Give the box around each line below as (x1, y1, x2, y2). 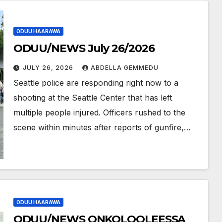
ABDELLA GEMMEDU (90, 64, 159, 71)
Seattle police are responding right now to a (13, 78, 178, 88)
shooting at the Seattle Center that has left (13, 93, 172, 103)
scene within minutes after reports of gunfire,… (13, 122, 191, 132)
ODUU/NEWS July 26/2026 (13, 42, 155, 55)
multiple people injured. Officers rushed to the (13, 108, 185, 117)
